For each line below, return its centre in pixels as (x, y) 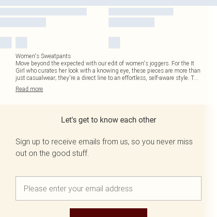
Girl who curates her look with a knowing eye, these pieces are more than (108, 70)
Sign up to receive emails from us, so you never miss (104, 141)
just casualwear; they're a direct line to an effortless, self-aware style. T (105, 78)
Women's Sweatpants (43, 56)
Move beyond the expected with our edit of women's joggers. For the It (105, 63)
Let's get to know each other (108, 120)
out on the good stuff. (52, 153)
